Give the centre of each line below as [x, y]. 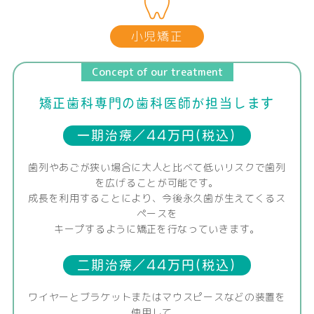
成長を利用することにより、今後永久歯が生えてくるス [157, 198]
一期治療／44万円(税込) [157, 136]
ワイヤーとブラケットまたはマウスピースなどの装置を [157, 296]
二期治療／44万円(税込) [157, 265]
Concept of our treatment [157, 72]
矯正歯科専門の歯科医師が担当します [157, 103]
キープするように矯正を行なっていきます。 [157, 229]
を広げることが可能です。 [157, 183]
